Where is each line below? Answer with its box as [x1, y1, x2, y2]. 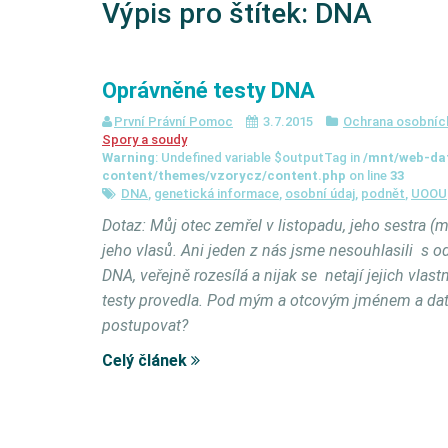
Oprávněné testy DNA [102, 78, 315, 103]
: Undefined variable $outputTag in [155, 150, 363, 165]
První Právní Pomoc [114, 114, 233, 129]
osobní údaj [285, 186, 355, 201]
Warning [102, 150, 155, 165]
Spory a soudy [102, 132, 187, 147]
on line [346, 168, 390, 183]
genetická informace [154, 186, 279, 201]
